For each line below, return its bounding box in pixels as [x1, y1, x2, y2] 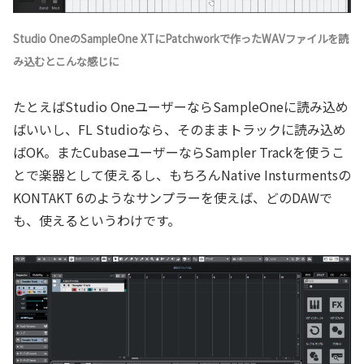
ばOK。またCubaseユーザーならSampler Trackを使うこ [13, 141, 344, 162]
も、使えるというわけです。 [13, 210, 180, 230]
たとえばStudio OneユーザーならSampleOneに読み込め [13, 96, 349, 116]
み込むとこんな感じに [13, 54, 119, 70]
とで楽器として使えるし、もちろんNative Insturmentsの [13, 164, 351, 184]
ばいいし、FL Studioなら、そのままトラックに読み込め [13, 119, 346, 139]
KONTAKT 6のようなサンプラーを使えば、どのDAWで [13, 187, 332, 207]
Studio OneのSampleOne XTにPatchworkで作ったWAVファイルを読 [13, 31, 349, 47]
